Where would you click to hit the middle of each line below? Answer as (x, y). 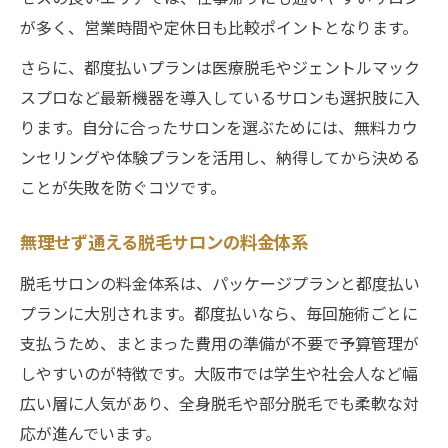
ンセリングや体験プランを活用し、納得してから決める (220, 156)
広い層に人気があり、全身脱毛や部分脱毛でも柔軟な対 (219, 402)
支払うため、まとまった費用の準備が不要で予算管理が (219, 342)
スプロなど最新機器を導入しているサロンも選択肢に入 (220, 96)
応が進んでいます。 (90, 432)
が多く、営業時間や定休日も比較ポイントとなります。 (219, 26)
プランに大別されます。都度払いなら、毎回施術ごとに (219, 312)
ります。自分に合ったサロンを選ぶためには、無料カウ (219, 126)
